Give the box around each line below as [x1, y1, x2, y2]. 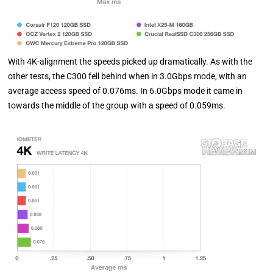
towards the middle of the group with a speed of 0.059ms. [8, 101, 226, 111]
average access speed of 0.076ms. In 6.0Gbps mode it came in [8, 86, 243, 96]
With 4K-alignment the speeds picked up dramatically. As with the [8, 57, 253, 67]
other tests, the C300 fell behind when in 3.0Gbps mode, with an [8, 71, 247, 82]
